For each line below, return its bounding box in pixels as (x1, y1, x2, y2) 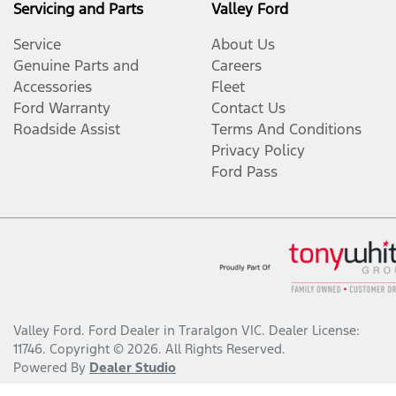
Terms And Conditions (211, 119, 362, 140)
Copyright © (49, 340, 127, 358)
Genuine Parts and (13, 56, 139, 76)
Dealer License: (269, 322, 360, 339)
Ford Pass (211, 162, 278, 182)
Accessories (13, 77, 92, 97)
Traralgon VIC (179, 322, 262, 339)
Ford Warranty (13, 98, 110, 118)
